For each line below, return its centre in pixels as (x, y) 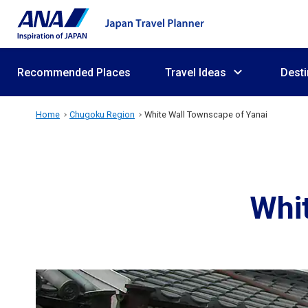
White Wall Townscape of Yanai (206, 114)
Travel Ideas (196, 72)
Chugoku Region (102, 114)
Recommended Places (74, 72)
